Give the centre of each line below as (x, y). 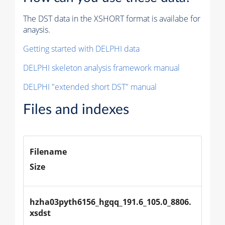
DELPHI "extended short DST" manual (90, 87)
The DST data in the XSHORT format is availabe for (112, 19)
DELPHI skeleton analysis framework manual (101, 68)
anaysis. (37, 30)
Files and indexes (76, 110)
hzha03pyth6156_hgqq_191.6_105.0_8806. (110, 202)
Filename (48, 152)
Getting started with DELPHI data (81, 49)
